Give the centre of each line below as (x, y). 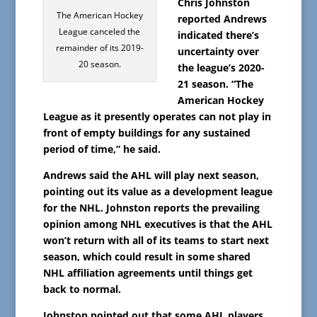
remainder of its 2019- (99, 47)
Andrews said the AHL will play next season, (151, 175)
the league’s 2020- (221, 67)
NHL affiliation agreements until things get (148, 272)
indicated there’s (218, 35)
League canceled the (100, 31)
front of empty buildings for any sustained (146, 132)
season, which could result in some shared (146, 256)
